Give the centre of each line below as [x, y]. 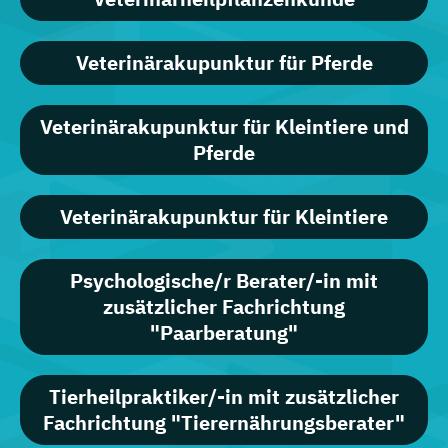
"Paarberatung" [224, 333]
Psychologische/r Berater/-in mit [224, 281]
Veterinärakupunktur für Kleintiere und [224, 127]
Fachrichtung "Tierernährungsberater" [224, 423]
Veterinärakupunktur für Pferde [224, 63]
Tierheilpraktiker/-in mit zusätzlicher [224, 397]
